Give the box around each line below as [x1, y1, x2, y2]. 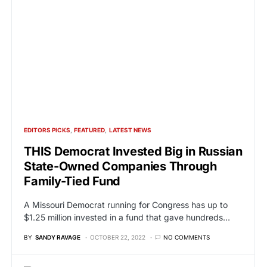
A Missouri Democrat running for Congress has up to [24, 200, 228, 210]
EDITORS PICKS [24, 126, 70, 133]
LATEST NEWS [108, 126, 151, 133]
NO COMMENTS [163, 234, 210, 241]
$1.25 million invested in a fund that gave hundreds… [24, 212, 230, 222]
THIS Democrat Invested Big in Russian [24, 144, 243, 159]
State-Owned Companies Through [24, 159, 217, 173]
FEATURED [74, 126, 105, 133]
